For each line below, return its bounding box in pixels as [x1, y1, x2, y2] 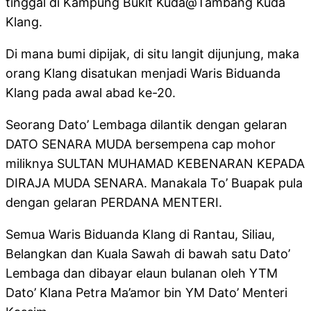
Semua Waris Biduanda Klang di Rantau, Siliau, [6, 227, 275, 242]
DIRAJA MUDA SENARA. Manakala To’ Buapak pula [6, 176, 303, 191]
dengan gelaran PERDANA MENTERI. [6, 195, 222, 210]
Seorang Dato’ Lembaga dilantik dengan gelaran [6, 117, 287, 133]
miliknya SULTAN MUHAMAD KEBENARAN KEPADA [6, 156, 305, 171]
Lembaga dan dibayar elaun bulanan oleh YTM [6, 266, 278, 281]
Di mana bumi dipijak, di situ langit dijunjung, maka [6, 47, 299, 62]
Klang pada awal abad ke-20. [6, 85, 176, 101]
